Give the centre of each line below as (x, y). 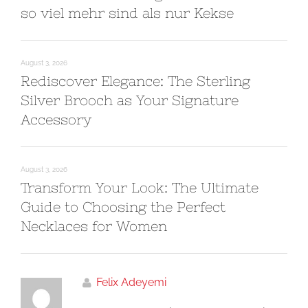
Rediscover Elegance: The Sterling (135, 81)
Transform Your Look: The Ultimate (140, 187)
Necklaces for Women (94, 226)
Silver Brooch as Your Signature (130, 100)
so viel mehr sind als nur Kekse (127, 13)
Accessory (56, 119)
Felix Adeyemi (131, 282)
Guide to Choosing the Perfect (123, 207)
